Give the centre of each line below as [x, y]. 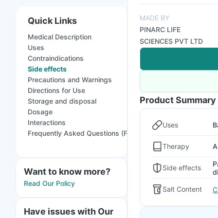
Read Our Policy [49, 183]
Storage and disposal [62, 101]
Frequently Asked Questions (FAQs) [86, 133]
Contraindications [56, 58]
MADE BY [154, 18]
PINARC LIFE [160, 29]
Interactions [47, 122]
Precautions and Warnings [70, 80]
